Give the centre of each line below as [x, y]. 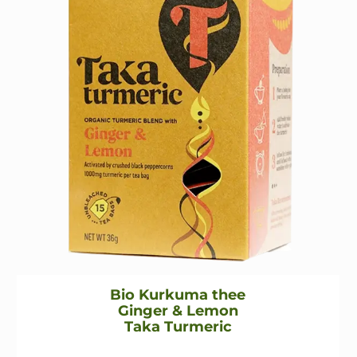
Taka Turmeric [178, 327]
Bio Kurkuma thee [178, 295]
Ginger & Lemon [178, 311]
